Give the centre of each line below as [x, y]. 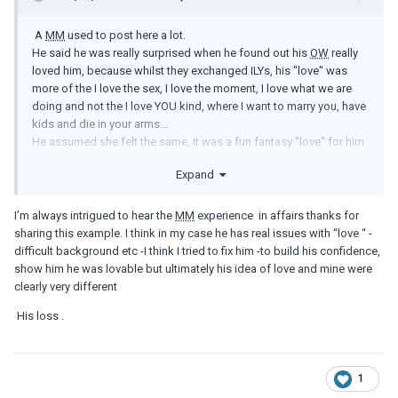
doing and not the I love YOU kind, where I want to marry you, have [199, 106]
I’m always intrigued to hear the [95, 216]
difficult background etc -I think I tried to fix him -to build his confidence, [197, 251]
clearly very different [66, 287]
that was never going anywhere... [116, 159]
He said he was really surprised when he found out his [171, 52]
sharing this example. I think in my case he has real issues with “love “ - [193, 234]
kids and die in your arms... [100, 123]
